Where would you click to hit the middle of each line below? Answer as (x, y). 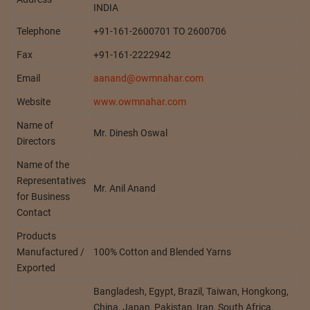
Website (33, 102)
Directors (36, 142)
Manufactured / (50, 252)
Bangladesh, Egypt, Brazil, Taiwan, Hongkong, (191, 292)
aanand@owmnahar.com (148, 79)
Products (36, 236)
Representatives (51, 181)
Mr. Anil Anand (124, 189)
